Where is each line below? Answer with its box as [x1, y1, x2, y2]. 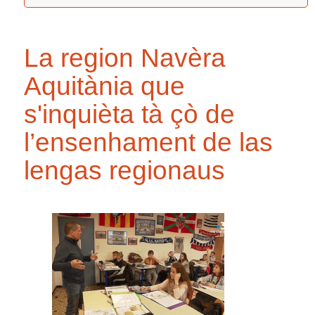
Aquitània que [24, 71, 185, 101]
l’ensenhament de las [24, 127, 273, 157]
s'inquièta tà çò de [24, 99, 235, 129]
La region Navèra [24, 43, 226, 72]
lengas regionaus [24, 155, 225, 185]
